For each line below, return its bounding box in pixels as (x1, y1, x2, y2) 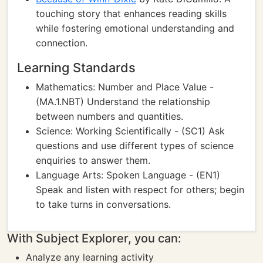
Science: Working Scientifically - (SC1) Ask (36, 125, 225, 137)
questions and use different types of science (36, 140, 234, 151)
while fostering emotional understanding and (36, 22, 234, 34)
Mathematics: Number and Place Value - (36, 81, 214, 93)
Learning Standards (17, 60, 136, 75)
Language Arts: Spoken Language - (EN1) (36, 169, 220, 181)
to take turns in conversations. (36, 198, 171, 210)
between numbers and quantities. (36, 110, 183, 122)
